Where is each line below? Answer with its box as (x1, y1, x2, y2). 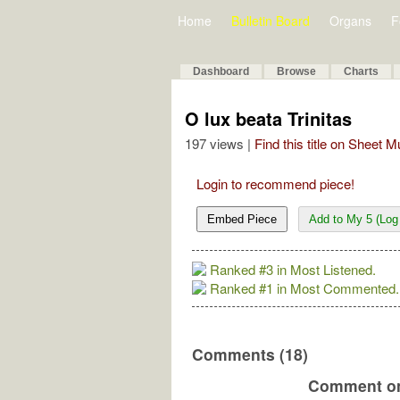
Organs (329, 12, 371, 29)
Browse (277, 65, 316, 78)
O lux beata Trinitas (185, 105, 352, 131)
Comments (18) (192, 343, 308, 365)
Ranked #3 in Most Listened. (210, 260, 376, 279)
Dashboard (193, 65, 249, 78)
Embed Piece (207, 212, 277, 226)
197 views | (185, 134, 254, 153)
